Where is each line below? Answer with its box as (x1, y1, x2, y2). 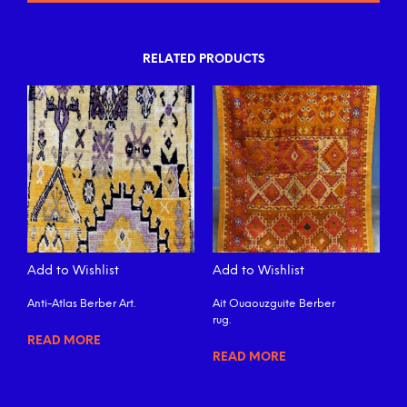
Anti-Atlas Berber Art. (27, 298, 135, 311)
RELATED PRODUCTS (142, 54, 265, 66)
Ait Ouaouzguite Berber (213, 298, 335, 311)
